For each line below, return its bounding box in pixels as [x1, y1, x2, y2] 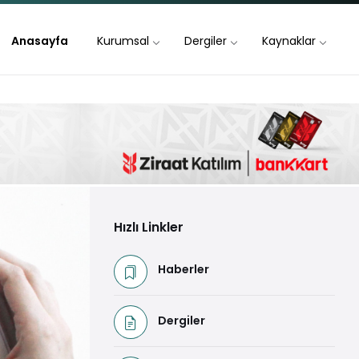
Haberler [158, 260, 209, 277]
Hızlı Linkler [114, 217, 184, 236]
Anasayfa [11, 33, 68, 49]
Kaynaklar [262, 33, 316, 49]
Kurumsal [97, 33, 149, 49]
